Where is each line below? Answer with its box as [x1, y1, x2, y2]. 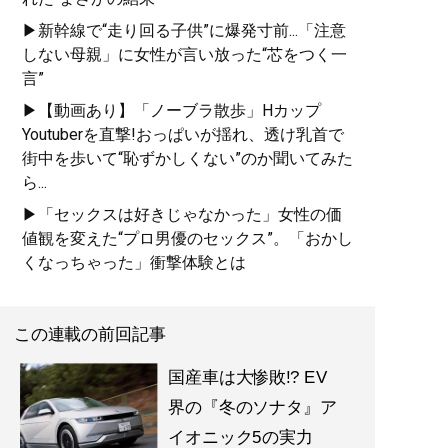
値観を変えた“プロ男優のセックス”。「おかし [22, 228, 353, 248]
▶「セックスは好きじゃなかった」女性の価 [22, 204, 342, 224]
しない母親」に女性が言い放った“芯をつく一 [22, 44, 347, 64]
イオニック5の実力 [167, 427, 313, 446]
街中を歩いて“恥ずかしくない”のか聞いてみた [22, 148, 353, 168]
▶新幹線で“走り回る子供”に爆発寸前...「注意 [22, 20, 346, 40]
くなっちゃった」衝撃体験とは [22, 252, 246, 272]
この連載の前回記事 [13, 325, 166, 344]
